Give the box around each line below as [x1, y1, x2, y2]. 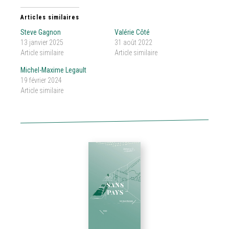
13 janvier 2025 [20, 38, 63, 47]
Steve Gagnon [20, 28, 61, 36]
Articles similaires [20, 14, 79, 21]
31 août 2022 [114, 38, 152, 47]
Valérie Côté [114, 28, 150, 36]
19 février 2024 [20, 76, 62, 84]
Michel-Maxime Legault [20, 66, 86, 74]
